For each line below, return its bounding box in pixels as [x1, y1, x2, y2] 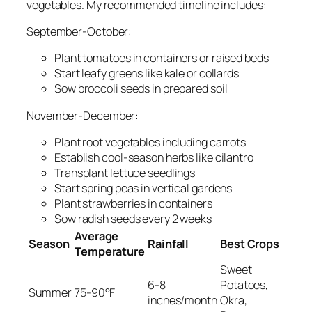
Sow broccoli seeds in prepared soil [54, 81, 228, 97]
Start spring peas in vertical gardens [54, 180, 233, 196]
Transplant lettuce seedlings [54, 164, 196, 180]
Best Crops [220, 235, 279, 251]
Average [75, 228, 119, 244]
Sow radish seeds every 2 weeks [54, 210, 212, 226]
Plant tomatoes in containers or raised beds [54, 50, 269, 66]
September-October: [26, 24, 132, 39]
